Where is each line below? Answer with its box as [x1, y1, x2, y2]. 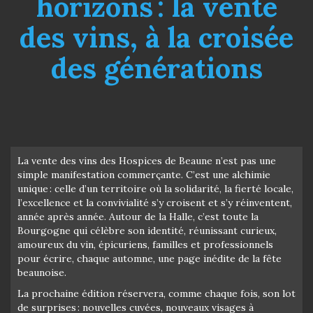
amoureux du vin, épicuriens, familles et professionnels [17, 238, 273, 251]
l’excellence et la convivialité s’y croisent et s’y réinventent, [17, 196, 292, 209]
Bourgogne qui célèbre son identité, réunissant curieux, [17, 224, 277, 237]
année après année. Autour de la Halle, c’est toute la [17, 210, 259, 223]
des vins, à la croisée [20, 19, 293, 55]
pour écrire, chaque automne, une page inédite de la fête [17, 252, 282, 265]
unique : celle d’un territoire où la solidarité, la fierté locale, [17, 182, 293, 195]
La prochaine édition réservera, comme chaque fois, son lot [17, 286, 296, 300]
